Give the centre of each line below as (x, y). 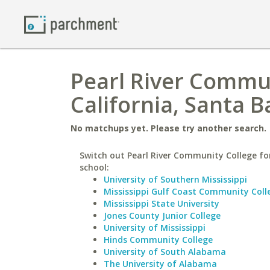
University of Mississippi (155, 228)
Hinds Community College (158, 240)
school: (94, 167)
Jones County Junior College (162, 215)
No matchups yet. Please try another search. (168, 128)
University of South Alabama (165, 252)
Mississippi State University (162, 203)
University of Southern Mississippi (175, 179)
